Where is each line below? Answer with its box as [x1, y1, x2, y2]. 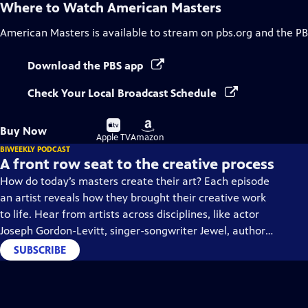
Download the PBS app [27, 59, 146, 72]
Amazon [131, 132, 164, 143]
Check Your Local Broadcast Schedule [27, 87, 219, 100]
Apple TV [96, 132, 131, 143]
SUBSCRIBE [14, 243, 66, 256]
